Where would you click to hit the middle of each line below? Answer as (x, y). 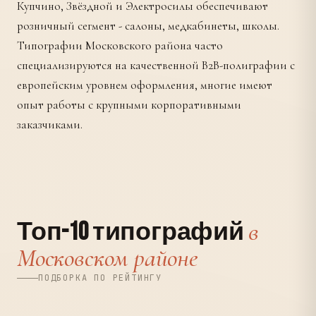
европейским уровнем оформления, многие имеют (145, 85)
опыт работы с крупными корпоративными (129, 105)
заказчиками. (50, 124)
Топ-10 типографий (133, 232)
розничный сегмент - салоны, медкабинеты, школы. (148, 26)
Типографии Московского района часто (120, 45)
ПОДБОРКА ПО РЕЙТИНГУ (100, 278)
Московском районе (107, 258)
